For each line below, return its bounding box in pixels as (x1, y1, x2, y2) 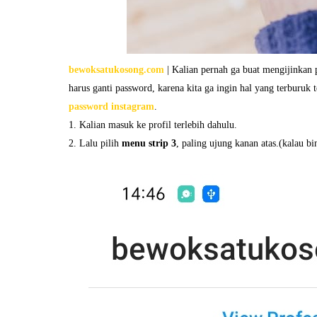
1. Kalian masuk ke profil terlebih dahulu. (69, 120, 237, 130)
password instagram (69, 101, 154, 112)
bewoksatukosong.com (69, 64, 164, 75)
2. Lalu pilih (69, 138, 122, 149)
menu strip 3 (122, 138, 176, 149)
